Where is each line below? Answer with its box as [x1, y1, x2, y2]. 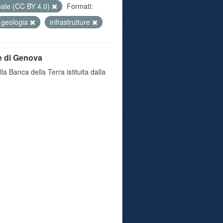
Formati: [67, 1, 93, 11]
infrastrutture [50, 17, 92, 27]
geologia [1, 17, 30, 27]
